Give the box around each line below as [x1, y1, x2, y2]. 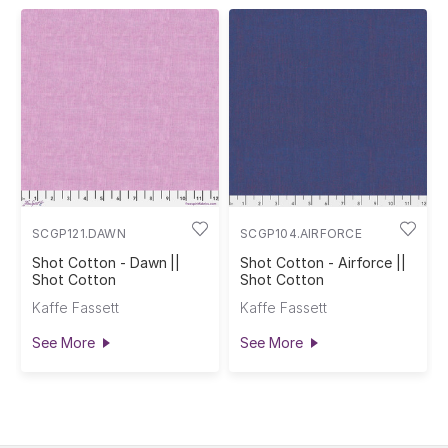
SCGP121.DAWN [32, 226, 126, 242]
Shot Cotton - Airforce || [240, 254, 407, 272]
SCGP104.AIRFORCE [240, 226, 362, 242]
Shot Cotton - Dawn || [32, 254, 181, 272]
